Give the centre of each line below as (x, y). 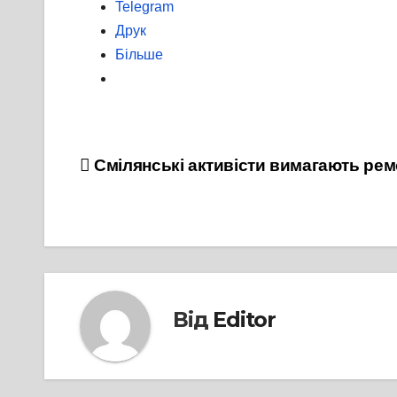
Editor (245, 319)
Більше (139, 55)
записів (131, 208)
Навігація (145, 172)
